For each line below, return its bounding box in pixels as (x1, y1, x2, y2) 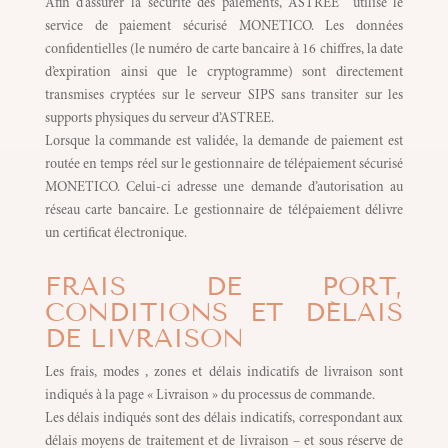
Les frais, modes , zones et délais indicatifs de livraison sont (44, 366, 404, 381)
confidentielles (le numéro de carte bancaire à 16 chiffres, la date (44, 43, 404, 58)
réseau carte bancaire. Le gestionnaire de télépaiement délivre (44, 204, 404, 219)
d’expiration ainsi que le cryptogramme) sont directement (44, 66, 404, 81)
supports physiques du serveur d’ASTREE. (44, 112, 274, 127)
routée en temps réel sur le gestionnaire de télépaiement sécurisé (44, 158, 404, 173)
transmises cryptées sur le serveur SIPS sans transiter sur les (44, 89, 404, 104)
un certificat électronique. (44, 227, 187, 242)
